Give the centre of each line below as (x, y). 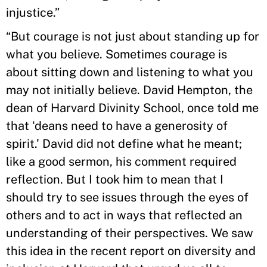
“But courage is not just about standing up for (133, 36)
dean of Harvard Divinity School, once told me (132, 108)
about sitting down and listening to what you (130, 72)
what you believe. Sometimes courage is (117, 54)
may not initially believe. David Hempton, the (129, 90)
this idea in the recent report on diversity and (131, 251)
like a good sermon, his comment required (121, 162)
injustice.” (33, 13)
